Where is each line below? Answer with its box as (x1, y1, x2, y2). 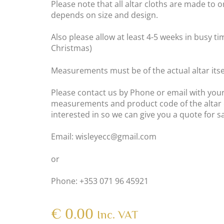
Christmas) (51, 42, 92, 54)
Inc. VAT (97, 208, 138, 221)
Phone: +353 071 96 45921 (51, 175, 148, 187)
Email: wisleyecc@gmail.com (51, 131, 156, 142)
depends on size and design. (51, 9, 158, 20)
